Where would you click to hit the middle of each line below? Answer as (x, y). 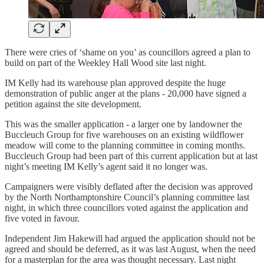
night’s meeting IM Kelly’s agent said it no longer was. (106, 166)
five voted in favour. (42, 218)
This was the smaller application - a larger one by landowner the (123, 124)
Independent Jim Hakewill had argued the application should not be (130, 238)
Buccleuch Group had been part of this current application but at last (131, 156)
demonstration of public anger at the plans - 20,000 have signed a (126, 93)
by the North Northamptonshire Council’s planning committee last (127, 197)
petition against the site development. (73, 104)
